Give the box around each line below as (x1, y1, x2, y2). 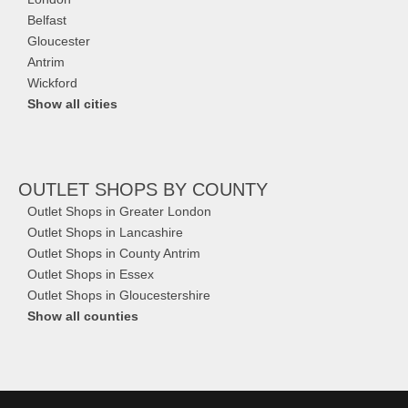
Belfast (27, 13, 66, 27)
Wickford (27, 76, 77, 90)
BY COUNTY (163, 179, 268, 199)
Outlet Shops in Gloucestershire (27, 288, 210, 302)
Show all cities (27, 97, 117, 111)
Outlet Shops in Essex (27, 267, 154, 281)
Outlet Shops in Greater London (27, 204, 211, 219)
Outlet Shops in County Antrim (27, 246, 200, 260)
